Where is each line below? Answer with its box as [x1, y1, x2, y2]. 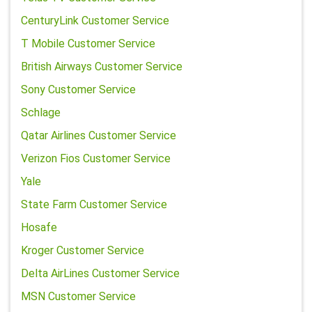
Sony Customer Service [21, 83, 136, 96]
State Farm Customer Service [21, 198, 167, 211]
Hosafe [21, 221, 57, 234]
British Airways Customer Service [21, 60, 182, 73]
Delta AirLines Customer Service [21, 267, 180, 280]
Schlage [21, 106, 61, 119]
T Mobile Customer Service [21, 37, 155, 50]
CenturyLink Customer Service [21, 14, 169, 27]
